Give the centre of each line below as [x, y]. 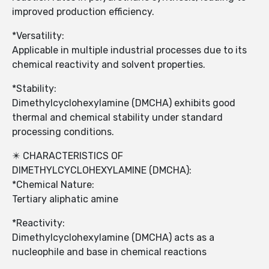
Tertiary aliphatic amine [65, 199]
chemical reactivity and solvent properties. [109, 65]
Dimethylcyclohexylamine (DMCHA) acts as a [113, 238]
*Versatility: [39, 36]
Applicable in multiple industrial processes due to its [129, 50]
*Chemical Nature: [54, 185]
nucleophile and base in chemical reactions [109, 252]
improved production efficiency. [83, 12]
